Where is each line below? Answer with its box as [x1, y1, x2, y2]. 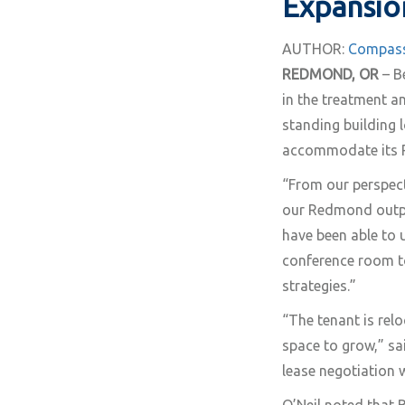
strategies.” [282, 278, 356, 294]
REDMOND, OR [282, 66, 379, 82]
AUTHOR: [282, 41, 344, 57]
